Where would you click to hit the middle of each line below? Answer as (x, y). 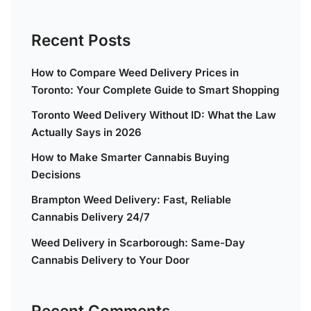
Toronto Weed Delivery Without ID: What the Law (154, 115)
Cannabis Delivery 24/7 (91, 217)
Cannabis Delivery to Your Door (110, 260)
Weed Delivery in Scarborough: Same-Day (138, 242)
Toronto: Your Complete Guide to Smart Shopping (155, 90)
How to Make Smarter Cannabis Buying (130, 158)
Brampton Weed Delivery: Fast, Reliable (131, 200)
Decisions (56, 175)
